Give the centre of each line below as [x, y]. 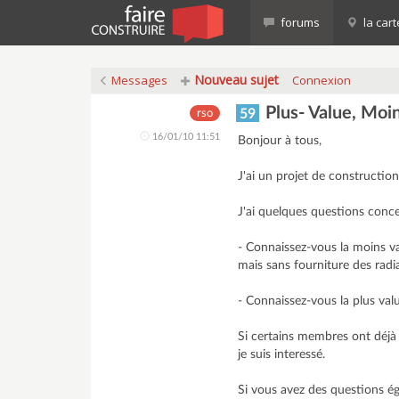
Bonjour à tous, [280, 141]
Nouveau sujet [235, 80]
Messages [138, 80]
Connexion [322, 80]
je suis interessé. [282, 354]
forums [299, 22]
